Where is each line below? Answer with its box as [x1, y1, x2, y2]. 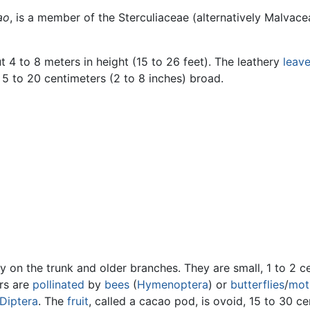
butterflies [230, 277, 284, 291]
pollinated [33, 277, 84, 291]
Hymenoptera [137, 277, 208, 291]
